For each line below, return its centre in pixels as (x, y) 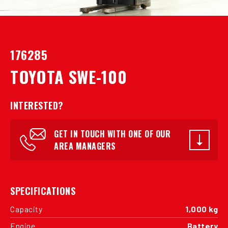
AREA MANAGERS (85, 146)
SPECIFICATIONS (43, 191)
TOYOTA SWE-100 (69, 76)
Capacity (26, 209)
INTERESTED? (37, 105)
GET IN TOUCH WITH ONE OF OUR (112, 134)
